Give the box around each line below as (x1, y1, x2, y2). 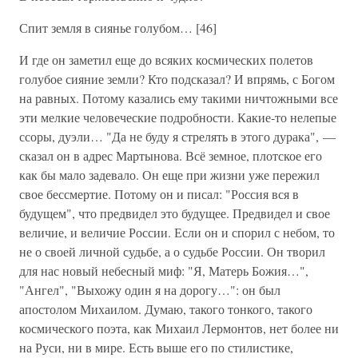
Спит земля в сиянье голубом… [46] (19, 19, 217, 36)
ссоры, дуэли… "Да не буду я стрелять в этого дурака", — (19, 128, 336, 145)
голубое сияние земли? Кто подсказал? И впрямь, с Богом (19, 70, 335, 87)
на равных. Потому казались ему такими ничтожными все (19, 89, 338, 106)
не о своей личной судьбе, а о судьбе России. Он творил (19, 243, 325, 260)
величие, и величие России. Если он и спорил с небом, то (19, 224, 335, 241)
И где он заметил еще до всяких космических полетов (19, 51, 313, 68)
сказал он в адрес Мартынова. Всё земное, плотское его (19, 147, 322, 164)
